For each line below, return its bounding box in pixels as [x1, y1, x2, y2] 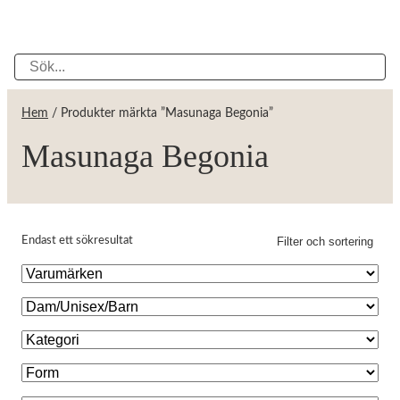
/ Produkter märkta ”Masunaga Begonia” [48, 107, 273, 120]
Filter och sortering [277, 234, 373, 248]
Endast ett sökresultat [21, 235, 133, 246]
